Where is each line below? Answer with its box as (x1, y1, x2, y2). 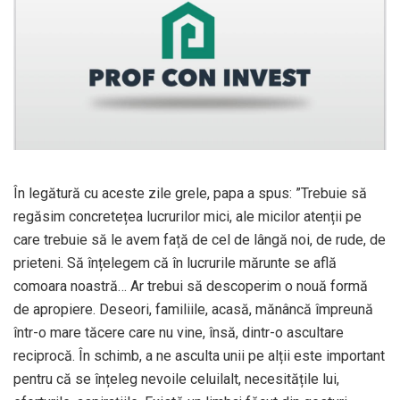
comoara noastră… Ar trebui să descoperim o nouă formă (13, 278, 368, 296)
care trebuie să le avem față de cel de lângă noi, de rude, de (13, 231, 386, 249)
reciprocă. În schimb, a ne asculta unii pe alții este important (13, 347, 385, 365)
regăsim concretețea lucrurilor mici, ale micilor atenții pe (13, 208, 362, 226)
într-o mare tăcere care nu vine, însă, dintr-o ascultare (13, 324, 344, 342)
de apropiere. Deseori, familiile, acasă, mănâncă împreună (13, 301, 373, 319)
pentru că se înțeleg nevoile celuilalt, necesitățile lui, (13, 371, 339, 388)
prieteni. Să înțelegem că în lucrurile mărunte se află (13, 254, 337, 272)
